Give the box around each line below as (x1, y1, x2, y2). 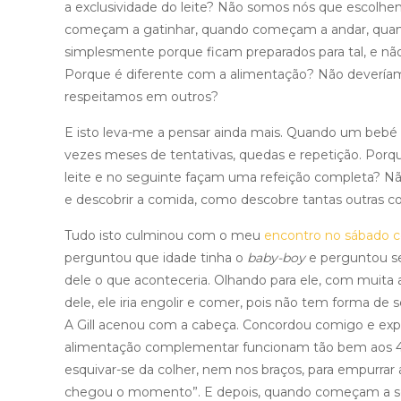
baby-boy (247, 250, 305, 266)
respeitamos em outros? (64, 89, 218, 105)
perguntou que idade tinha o (64, 250, 247, 266)
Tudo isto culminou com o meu (64, 227, 264, 243)
